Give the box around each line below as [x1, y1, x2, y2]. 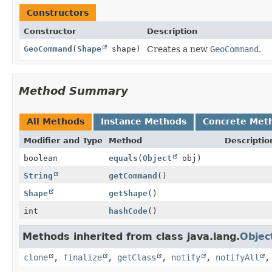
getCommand [109, 171, 157, 180]
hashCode [109, 206, 148, 216]
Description [147, 26, 197, 36]
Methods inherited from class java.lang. [22, 230, 240, 242]
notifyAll [216, 252, 259, 262]
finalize [63, 252, 102, 262]
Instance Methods [101, 116, 186, 126]
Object [143, 153, 172, 163]
